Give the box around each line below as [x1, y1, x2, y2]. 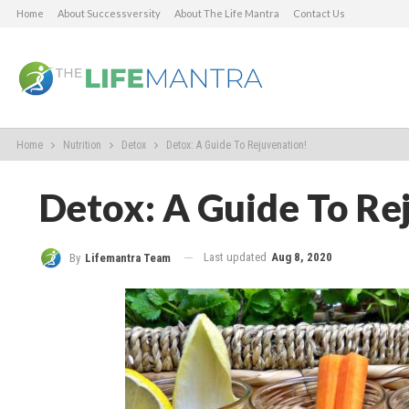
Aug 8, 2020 [270, 250, 332, 264]
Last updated [203, 250, 269, 264]
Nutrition [62, 139, 101, 152]
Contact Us [292, 7, 345, 19]
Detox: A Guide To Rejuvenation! [165, 139, 307, 152]
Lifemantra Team [84, 250, 171, 265]
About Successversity [57, 7, 161, 19]
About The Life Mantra [173, 7, 279, 19]
